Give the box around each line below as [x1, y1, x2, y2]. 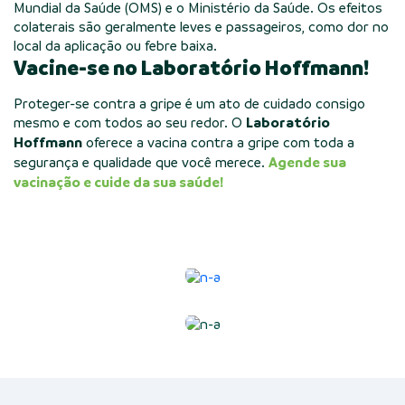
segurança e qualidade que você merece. [14, 155, 268, 170]
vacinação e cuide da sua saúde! [14, 174, 223, 191]
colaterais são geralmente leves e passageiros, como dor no [14, 19, 389, 34]
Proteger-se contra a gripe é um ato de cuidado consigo [14, 96, 365, 111]
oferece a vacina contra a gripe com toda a [82, 135, 354, 150]
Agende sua [268, 155, 346, 171]
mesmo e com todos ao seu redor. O [14, 115, 246, 130]
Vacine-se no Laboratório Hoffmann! [14, 55, 369, 80]
